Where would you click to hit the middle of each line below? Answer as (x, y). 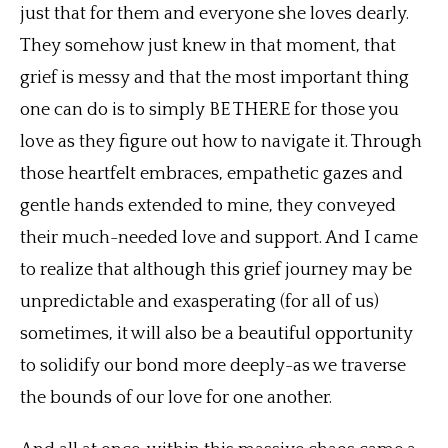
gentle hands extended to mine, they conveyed (208, 206)
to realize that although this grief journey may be (216, 270)
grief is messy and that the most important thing (214, 78)
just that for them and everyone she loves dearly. (214, 14)
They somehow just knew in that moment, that (208, 46)
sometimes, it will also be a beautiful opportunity (216, 334)
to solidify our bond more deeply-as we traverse (213, 366)
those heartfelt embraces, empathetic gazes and (211, 174)
